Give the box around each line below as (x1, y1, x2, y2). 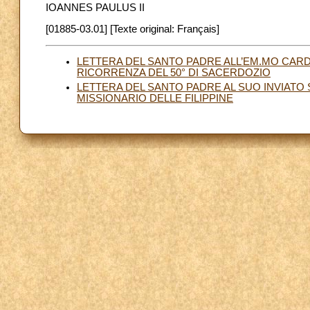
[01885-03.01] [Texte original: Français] (46, 24, 219, 35)
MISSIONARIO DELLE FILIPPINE (77, 93, 233, 104)
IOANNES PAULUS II (46, 2, 145, 14)
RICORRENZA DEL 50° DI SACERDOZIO (77, 67, 271, 79)
